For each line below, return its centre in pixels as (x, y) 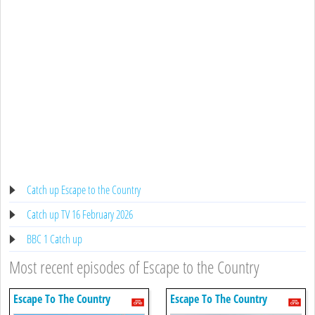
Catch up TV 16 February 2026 (80, 214)
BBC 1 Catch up (54, 239)
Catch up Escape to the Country (84, 189)
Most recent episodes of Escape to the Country (134, 266)
